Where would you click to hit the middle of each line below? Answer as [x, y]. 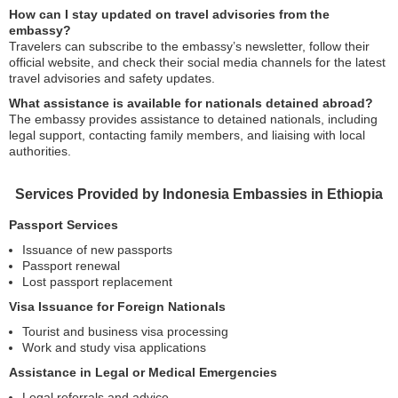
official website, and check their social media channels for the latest [197, 62]
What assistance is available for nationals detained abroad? [191, 103]
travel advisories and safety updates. [112, 78]
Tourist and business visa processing [125, 331]
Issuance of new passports [97, 249]
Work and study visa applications [114, 347]
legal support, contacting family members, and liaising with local [187, 135]
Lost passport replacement [97, 281]
